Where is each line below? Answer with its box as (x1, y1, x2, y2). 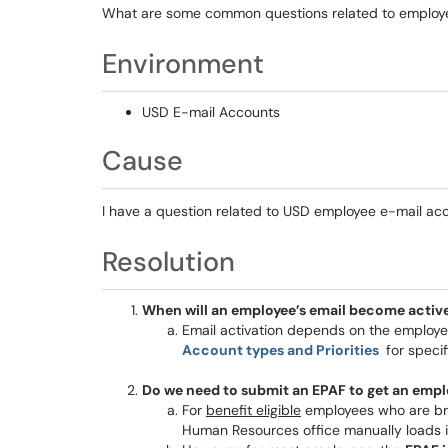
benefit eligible (206, 401, 301, 419)
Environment (102, 46, 264, 81)
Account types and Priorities (182, 341, 382, 359)
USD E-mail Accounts (142, 103, 280, 121)
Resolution (102, 244, 235, 279)
